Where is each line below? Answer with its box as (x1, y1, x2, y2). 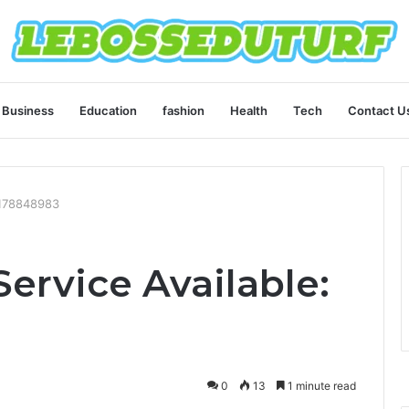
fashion (163, 103, 204, 118)
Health (230, 103, 267, 118)
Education (79, 103, 137, 118)
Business (2, 103, 54, 118)
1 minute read (285, 379, 356, 393)
